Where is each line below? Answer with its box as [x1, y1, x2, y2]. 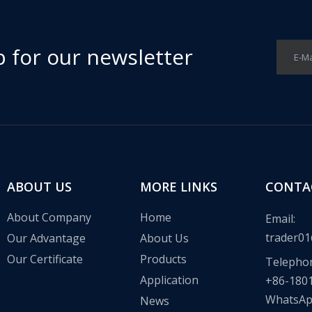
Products [139, 251, 187, 267]
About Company [7, 210, 92, 225]
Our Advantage [7, 231, 86, 246]
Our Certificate [7, 251, 84, 267]
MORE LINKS [139, 178, 217, 195]
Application [139, 272, 198, 288]
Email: [265, 211, 295, 226]
